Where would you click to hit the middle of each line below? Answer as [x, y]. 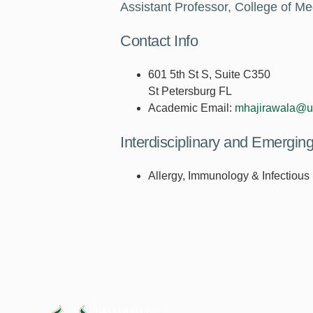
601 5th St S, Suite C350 [209, 75]
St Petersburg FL [190, 92]
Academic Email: [190, 108]
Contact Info [159, 41]
